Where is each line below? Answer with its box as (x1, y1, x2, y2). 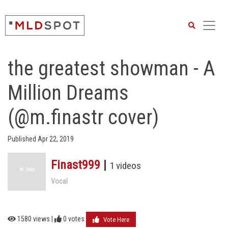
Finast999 (51, 158, 100, 172)
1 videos (109, 160, 141, 172)
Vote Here (102, 216, 129, 223)
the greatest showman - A (8, 56, 215, 80)
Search (191, 9, 209, 17)
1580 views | (16, 214, 54, 223)
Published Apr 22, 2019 (8, 135, 74, 143)
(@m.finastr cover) (8, 105, 159, 129)
